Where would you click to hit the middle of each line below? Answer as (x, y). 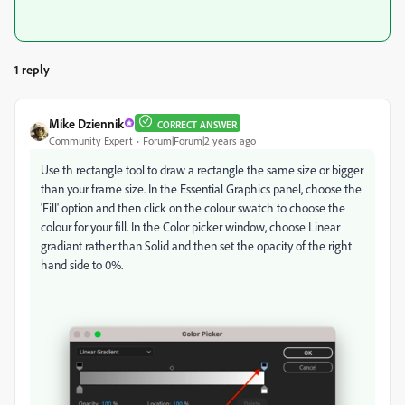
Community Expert (91, 140)
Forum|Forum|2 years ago (199, 140)
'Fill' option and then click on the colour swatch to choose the (193, 207)
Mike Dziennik (86, 123)
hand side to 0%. (82, 264)
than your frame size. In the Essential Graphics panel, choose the (201, 188)
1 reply (32, 69)
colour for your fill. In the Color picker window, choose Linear (190, 226)
